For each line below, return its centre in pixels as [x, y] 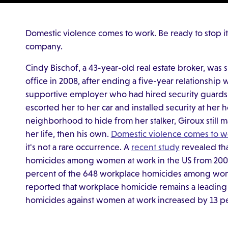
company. [44, 47]
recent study [155, 147]
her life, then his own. [68, 134]
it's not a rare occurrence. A [78, 147]
